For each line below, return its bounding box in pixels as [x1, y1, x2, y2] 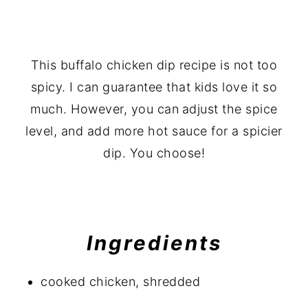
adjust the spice [181, 101, 278, 116]
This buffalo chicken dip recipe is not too [31, 57, 277, 72]
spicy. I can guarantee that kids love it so [30, 79, 278, 94]
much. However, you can [30, 101, 179, 116]
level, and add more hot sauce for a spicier [25, 123, 283, 138]
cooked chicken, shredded [41, 274, 201, 289]
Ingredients [86, 230, 222, 255]
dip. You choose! [103, 145, 205, 160]
